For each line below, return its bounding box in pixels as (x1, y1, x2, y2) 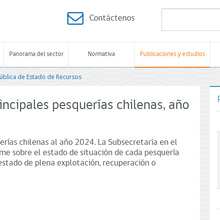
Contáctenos (89, 14, 135, 23)
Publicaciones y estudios (139, 51, 205, 57)
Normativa (88, 51, 115, 57)
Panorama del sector (9, 51, 63, 57)
